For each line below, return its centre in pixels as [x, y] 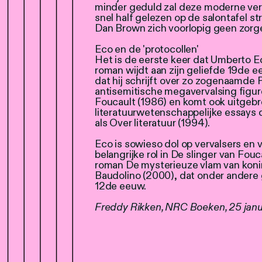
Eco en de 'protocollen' [147, 49]
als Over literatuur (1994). [153, 123]
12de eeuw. [121, 186]
